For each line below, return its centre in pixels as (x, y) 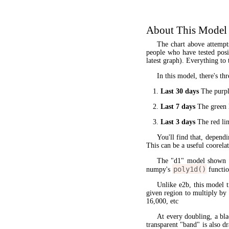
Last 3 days (178, 122)
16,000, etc (162, 201)
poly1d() (189, 169)
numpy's (159, 169)
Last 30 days (179, 91)
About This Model (186, 30)
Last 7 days (178, 106)
